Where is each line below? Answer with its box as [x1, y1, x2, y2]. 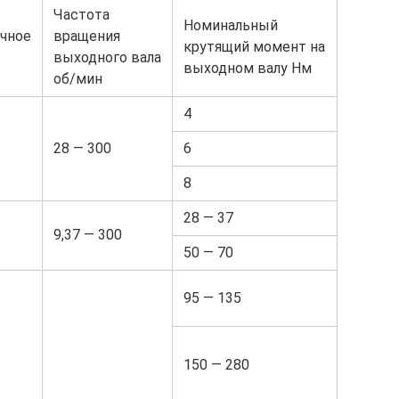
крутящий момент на [183, 38, 325, 56]
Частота [53, 6, 110, 24]
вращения [53, 28, 120, 45]
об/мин [53, 70, 102, 88]
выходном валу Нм [183, 60, 312, 77]
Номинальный [183, 17, 278, 35]
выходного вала [53, 49, 161, 67]
